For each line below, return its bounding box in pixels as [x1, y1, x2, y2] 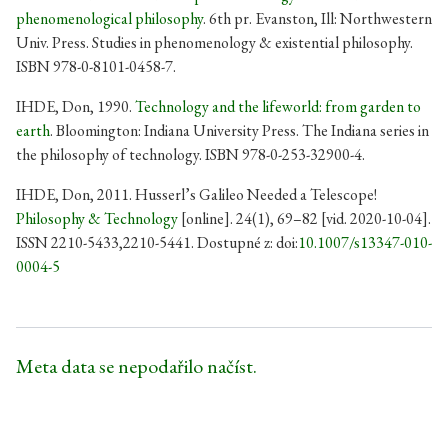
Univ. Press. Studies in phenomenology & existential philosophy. [16, 32, 413, 53]
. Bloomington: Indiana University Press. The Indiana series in [50, 120, 429, 141]
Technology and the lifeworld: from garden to [135, 96, 421, 117]
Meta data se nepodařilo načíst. [16, 353, 257, 379]
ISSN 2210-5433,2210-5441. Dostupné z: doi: [16, 232, 298, 253]
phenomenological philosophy [16, 8, 203, 29]
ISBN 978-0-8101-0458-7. [16, 56, 176, 77]
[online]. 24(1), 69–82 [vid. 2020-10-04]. [178, 208, 431, 229]
